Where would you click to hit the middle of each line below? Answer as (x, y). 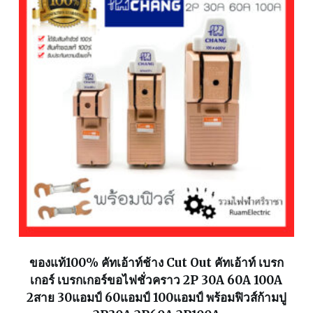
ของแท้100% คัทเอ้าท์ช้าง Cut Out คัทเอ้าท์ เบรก (156, 262)
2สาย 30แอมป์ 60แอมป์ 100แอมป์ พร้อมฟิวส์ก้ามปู (156, 297)
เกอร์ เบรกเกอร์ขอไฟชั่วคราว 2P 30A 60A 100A (156, 280)
